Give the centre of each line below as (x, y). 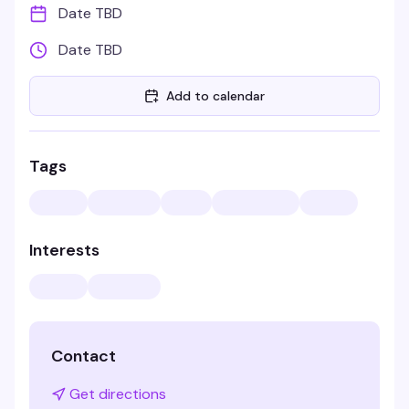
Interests (64, 250)
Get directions (118, 394)
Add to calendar (215, 96)
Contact (84, 356)
